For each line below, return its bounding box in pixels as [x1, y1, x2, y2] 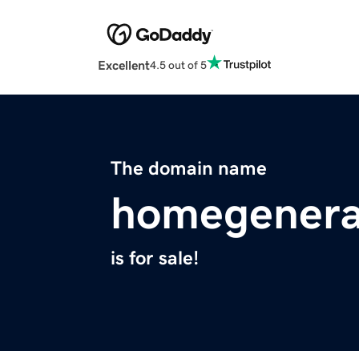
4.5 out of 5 [150, 58, 207, 71]
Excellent [98, 58, 150, 72]
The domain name [111, 159, 267, 179]
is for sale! [111, 248, 199, 268]
